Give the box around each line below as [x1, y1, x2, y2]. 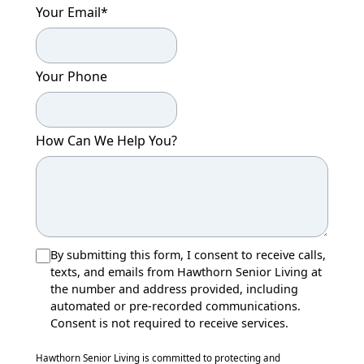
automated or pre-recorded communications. [50, 297, 301, 314]
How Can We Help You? [36, 131, 177, 149]
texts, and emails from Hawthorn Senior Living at [50, 263, 322, 279]
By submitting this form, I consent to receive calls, [50, 246, 326, 262]
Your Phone [36, 67, 107, 85]
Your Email [36, 2, 101, 21]
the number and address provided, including [50, 280, 298, 297]
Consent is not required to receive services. [50, 314, 288, 331]
